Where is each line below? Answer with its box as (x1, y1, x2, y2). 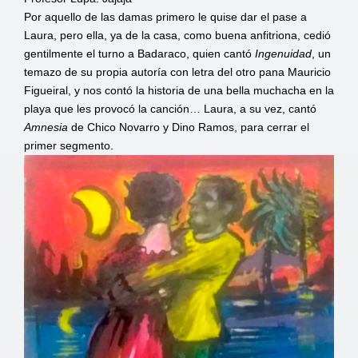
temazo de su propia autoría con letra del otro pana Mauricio (24, 66, 331, 79)
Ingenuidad (255, 47, 312, 61)
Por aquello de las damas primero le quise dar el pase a (24, 10, 307, 24)
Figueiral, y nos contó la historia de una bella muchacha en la (24, 84, 334, 97)
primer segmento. (24, 139, 113, 153)
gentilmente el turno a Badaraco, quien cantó (24, 47, 255, 61)
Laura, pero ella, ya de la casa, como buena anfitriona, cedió (24, 29, 331, 42)
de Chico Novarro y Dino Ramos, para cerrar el (68, 121, 309, 134)
